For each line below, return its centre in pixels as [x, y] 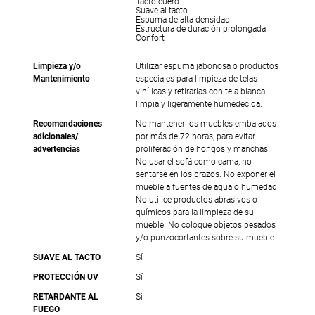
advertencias [57, 150]
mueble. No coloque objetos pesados [205, 226]
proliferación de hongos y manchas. [202, 150]
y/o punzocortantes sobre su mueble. [206, 239]
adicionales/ [56, 137]
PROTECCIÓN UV [66, 278]
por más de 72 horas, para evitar [195, 137]
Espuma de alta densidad [182, 21]
